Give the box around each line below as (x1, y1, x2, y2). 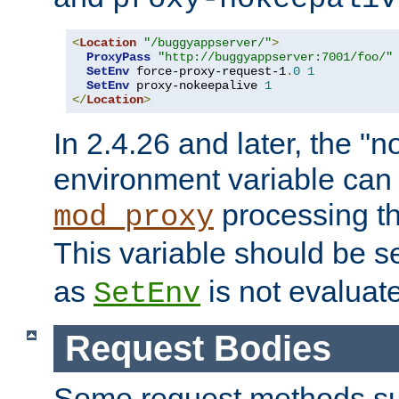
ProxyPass (86, 50, 151, 65)
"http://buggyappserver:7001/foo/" (158, 50, 393, 65)
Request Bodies (64, 328, 331, 368)
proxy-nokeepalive (129, 78, 265, 94)
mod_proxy (53, 200, 214, 235)
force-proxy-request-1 (129, 64, 286, 79)
